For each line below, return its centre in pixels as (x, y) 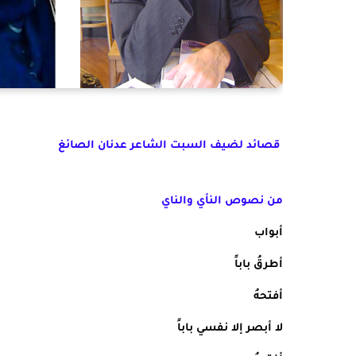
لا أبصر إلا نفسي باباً (230, 329)
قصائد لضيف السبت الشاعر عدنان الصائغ (169, 146)
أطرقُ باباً (259, 265)
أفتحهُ (268, 297)
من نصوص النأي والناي (222, 201)
